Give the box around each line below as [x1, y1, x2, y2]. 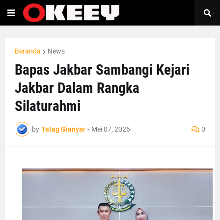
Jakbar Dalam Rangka [15, 80, 139, 96]
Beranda [15, 47, 41, 55]
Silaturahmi [15, 98, 81, 114]
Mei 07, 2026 [91, 125, 130, 133]
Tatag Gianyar [41, 125, 85, 133]
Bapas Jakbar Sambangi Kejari [15, 61, 190, 78]
